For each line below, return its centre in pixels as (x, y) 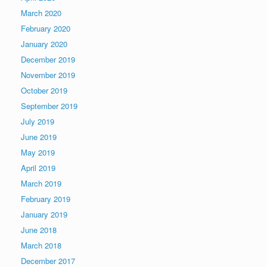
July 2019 (38, 122)
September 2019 (49, 106)
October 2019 (44, 91)
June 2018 (39, 230)
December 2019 (48, 60)
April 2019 (38, 168)
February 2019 (46, 199)
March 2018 (41, 246)
